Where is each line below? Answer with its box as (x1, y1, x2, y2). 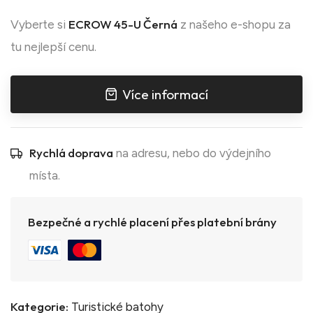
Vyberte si (10, 17, 68, 31)
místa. (29, 168, 60, 182)
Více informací (122, 85, 209, 103)
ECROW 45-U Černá (68, 16, 177, 31)
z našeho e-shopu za (177, 17, 291, 31)
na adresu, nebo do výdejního (113, 145, 271, 160)
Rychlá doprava (29, 145, 113, 160)
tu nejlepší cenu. (10, 39, 96, 54)
